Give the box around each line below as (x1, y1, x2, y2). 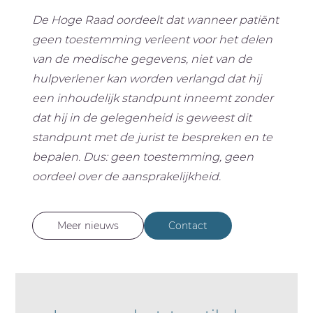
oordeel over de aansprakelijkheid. (32, 170, 221, 184)
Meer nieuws (57, 219, 119, 233)
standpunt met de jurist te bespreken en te (32, 131, 273, 145)
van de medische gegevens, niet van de (32, 52, 253, 66)
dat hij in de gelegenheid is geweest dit (32, 111, 252, 125)
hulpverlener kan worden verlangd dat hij (32, 72, 262, 86)
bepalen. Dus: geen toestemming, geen (32, 150, 254, 164)
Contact (168, 219, 208, 233)
